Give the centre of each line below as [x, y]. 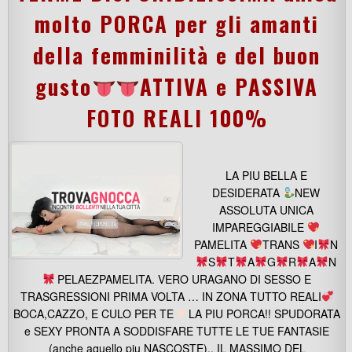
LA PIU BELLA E [266, 175]
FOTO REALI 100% [177, 118]
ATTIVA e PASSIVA [229, 86]
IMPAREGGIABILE [260, 227]
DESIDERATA [247, 192]
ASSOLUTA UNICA [266, 210]
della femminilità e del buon [177, 55]
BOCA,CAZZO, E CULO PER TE [95, 313]
